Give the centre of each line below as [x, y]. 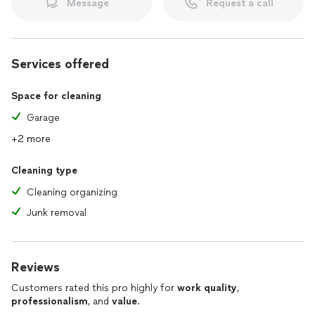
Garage [43, 118]
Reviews [36, 267]
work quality [207, 288]
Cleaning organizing [72, 192]
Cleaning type [44, 171]
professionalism [50, 301]
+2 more [31, 139]
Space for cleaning [56, 96]
